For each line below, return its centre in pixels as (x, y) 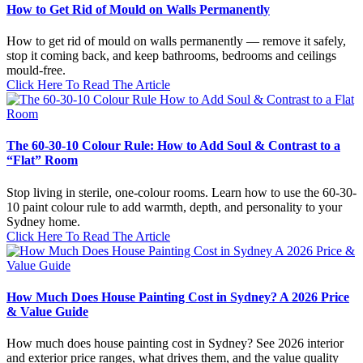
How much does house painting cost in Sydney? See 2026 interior (175, 344)
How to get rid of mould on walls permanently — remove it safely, (176, 41)
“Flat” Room (42, 160)
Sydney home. (43, 221)
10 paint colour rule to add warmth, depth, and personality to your (174, 207)
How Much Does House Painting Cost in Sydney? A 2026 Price (178, 297)
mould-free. (36, 70)
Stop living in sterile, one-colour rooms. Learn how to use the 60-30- (181, 192)
